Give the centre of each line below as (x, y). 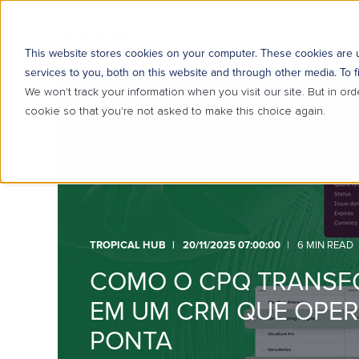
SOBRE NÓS (234, 34)
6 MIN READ (325, 245)
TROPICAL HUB (128, 245)
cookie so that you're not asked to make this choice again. (175, 111)
